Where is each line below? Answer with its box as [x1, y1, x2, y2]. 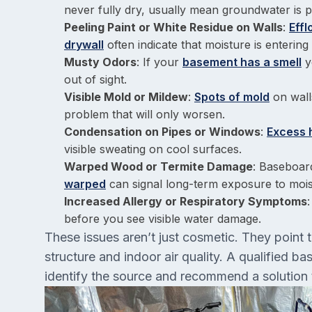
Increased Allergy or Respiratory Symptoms [64, 194, 307, 208]
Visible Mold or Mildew [64, 90, 188, 104]
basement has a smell [182, 55, 302, 69]
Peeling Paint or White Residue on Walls [64, 20, 283, 34]
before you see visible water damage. [64, 212, 261, 226]
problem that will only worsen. [64, 107, 225, 121]
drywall [64, 38, 104, 52]
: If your [136, 55, 182, 69]
